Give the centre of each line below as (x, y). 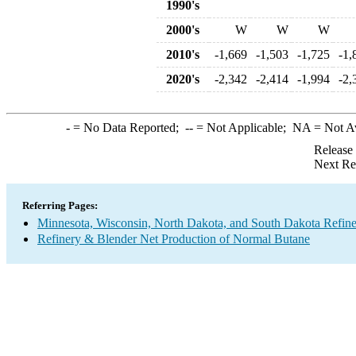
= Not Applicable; (242, 128)
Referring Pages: (60, 205)
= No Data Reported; (127, 128)
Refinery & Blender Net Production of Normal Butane (174, 239)
